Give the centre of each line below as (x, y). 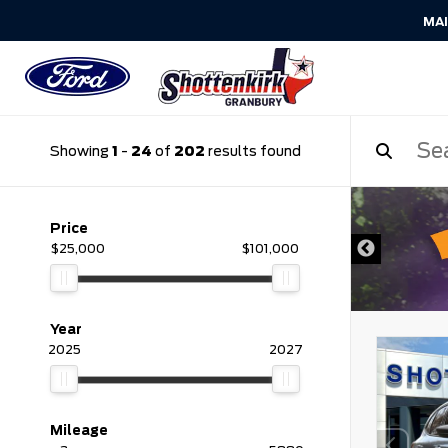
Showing (80, 150)
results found (252, 150)
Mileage (79, 430)
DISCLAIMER (282, 222)
